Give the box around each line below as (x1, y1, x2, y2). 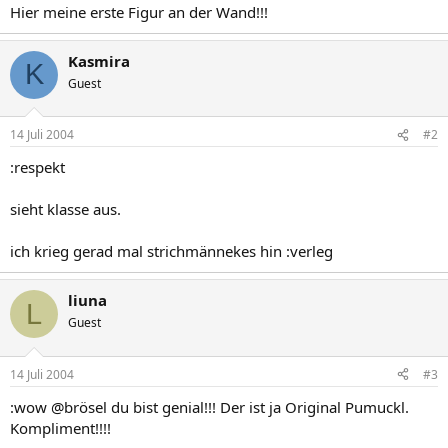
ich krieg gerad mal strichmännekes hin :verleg (10, 241, 333, 261)
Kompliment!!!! (10, 417, 111, 438)
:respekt (10, 157, 65, 177)
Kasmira (68, 50, 130, 71)
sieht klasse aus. (10, 199, 121, 219)
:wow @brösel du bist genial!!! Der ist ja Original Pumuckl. (10, 396, 409, 417)
